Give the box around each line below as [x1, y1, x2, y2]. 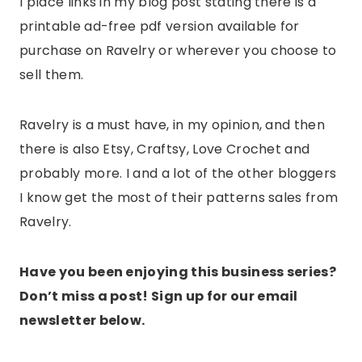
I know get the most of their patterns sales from [19, 188, 339, 208]
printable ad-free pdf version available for [19, 17, 300, 36]
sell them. [19, 65, 84, 85]
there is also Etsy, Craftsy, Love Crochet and [19, 140, 310, 159]
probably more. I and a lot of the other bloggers [19, 164, 337, 183]
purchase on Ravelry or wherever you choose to [19, 41, 337, 61]
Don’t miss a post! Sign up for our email [19, 287, 298, 306]
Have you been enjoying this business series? [19, 263, 337, 282]
